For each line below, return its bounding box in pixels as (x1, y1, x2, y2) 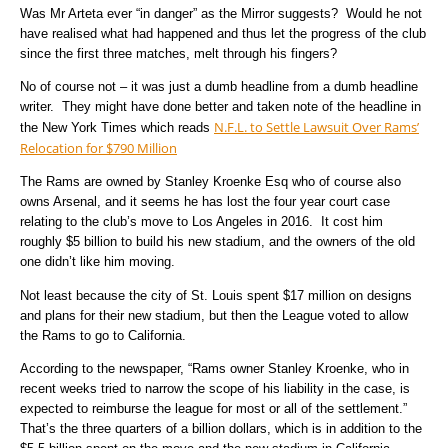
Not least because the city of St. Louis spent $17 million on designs (20, 287, 412, 303)
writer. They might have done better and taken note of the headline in (20, 98, 421, 114)
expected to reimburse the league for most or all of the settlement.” (20, 401, 411, 417)
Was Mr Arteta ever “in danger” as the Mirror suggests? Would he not (20, 5, 422, 21)
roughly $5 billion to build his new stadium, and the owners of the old (20, 234, 415, 250)
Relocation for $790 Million (20, 138, 177, 157)
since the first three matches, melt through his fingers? (20, 45, 337, 61)
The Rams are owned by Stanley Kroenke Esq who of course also (20, 174, 401, 190)
